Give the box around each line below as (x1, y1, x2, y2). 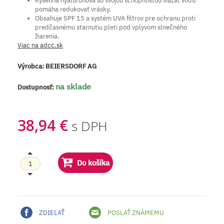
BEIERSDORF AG (45, 62, 96, 71)
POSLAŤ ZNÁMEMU (106, 208, 164, 217)
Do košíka (77, 158, 109, 168)
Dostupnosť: (17, 83, 55, 92)
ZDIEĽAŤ (37, 208, 64, 217)
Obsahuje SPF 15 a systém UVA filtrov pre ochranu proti (35, 14, 195, 23)
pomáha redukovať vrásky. (35, 5, 111, 14)
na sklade (55, 81, 91, 92)
